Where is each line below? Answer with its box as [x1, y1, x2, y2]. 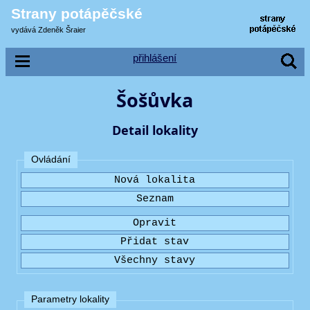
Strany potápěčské [11, 6, 143, 21]
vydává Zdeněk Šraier [11, 26, 86, 35]
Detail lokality [111, 122, 198, 138]
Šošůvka [116, 87, 194, 113]
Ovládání [31, 154, 71, 165]
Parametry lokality [31, 294, 109, 304]
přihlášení [133, 52, 177, 64]
